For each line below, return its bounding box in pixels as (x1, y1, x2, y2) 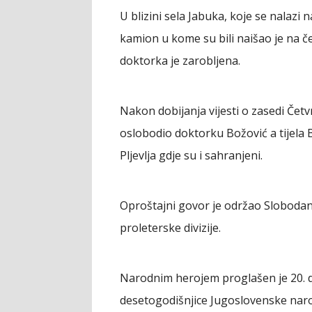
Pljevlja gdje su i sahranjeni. (120, 148, 263, 163)
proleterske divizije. (120, 220, 221, 235)
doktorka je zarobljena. (120, 53, 240, 68)
